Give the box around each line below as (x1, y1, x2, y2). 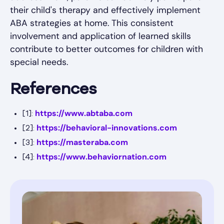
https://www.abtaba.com (35, 108, 132, 119)
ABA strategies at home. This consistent (10, 17, 173, 29)
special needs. (10, 56, 68, 68)
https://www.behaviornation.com (36, 151, 166, 162)
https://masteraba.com (36, 137, 128, 148)
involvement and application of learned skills (10, 30, 191, 42)
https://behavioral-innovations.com (36, 122, 177, 133)
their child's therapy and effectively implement (10, 4, 200, 16)
